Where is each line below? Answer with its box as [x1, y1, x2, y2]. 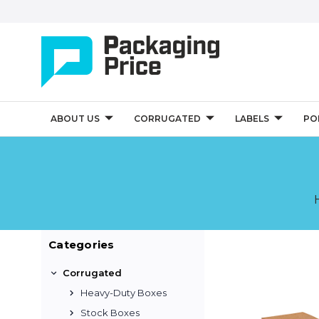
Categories [48, 238, 115, 251]
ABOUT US [50, 113, 100, 124]
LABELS [234, 113, 269, 124]
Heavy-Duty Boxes [80, 287, 167, 298]
